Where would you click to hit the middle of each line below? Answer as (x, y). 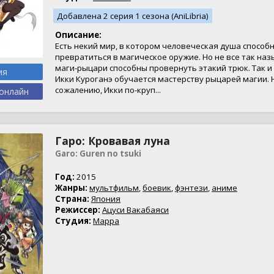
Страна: (72, 199)
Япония (106, 199)
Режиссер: (78, 210)
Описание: (78, 35)
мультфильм (114, 188)
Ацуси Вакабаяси (135, 210)
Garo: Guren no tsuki (98, 154)
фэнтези (191, 188)
